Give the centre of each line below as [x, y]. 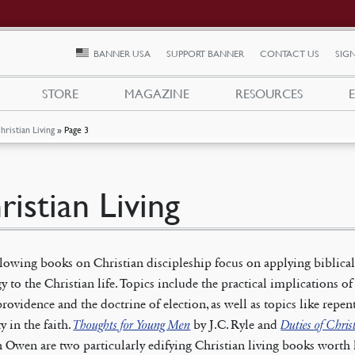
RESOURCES [269, 94]
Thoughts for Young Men [132, 324]
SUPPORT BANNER [206, 54]
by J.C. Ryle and [236, 324]
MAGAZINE [157, 94]
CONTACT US [290, 54]
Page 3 [77, 130]
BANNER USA [122, 54]
